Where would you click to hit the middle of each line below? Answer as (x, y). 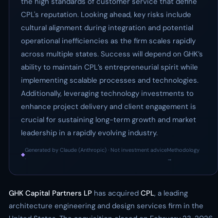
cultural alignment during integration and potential (107, 28)
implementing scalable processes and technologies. (110, 80)
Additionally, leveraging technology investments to (107, 93)
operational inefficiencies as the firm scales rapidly (108, 41)
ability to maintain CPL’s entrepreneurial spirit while (109, 67)
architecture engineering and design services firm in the (106, 206)
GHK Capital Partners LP (50, 193)
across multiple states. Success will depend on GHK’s (112, 54)
